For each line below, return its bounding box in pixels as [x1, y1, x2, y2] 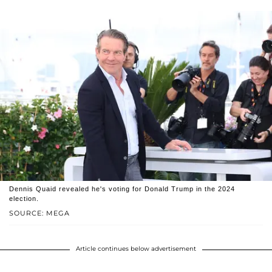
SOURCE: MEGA [9, 208, 70, 217]
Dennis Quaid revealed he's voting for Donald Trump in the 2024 [9, 185, 235, 192]
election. [9, 194, 39, 202]
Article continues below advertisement [76, 244, 196, 253]
